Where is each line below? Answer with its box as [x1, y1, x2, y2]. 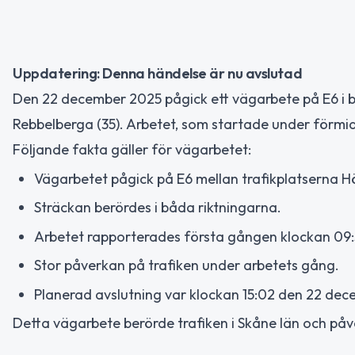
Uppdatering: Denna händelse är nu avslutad [13, 64, 303, 82]
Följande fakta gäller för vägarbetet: [13, 140, 251, 158]
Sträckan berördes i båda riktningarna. [34, 198, 281, 216]
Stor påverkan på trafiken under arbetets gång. [34, 256, 339, 274]
